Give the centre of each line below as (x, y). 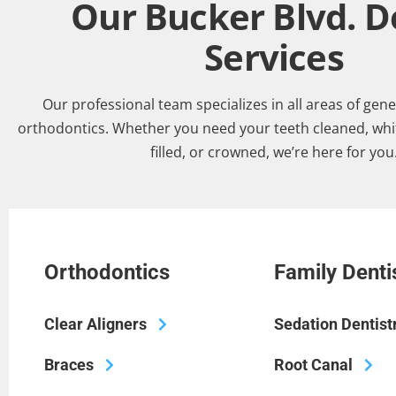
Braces (69, 364)
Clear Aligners (95, 324)
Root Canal (314, 364)
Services (274, 57)
